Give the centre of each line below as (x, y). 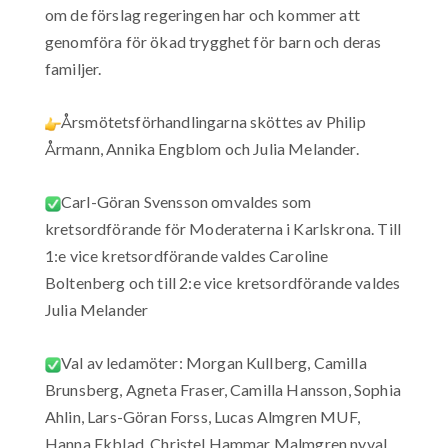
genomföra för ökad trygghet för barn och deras (213, 41)
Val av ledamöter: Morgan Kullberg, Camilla (214, 362)
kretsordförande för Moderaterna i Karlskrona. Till (223, 228)
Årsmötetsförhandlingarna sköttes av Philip (213, 121)
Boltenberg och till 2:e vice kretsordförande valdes (223, 282)
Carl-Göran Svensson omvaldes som (186, 201)
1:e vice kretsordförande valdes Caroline (187, 255)
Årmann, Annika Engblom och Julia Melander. (202, 148)
